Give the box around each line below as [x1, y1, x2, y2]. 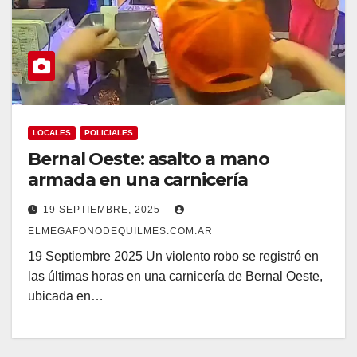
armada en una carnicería [28, 169, 248, 191]
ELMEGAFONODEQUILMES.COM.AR [28, 226, 213, 237]
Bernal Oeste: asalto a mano [28, 148, 270, 171]
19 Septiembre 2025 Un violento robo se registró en [28, 249, 319, 264]
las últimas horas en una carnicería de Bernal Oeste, [28, 269, 323, 284]
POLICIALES [84, 128, 133, 138]
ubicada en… [28, 289, 104, 304]
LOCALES [33, 128, 71, 138]
